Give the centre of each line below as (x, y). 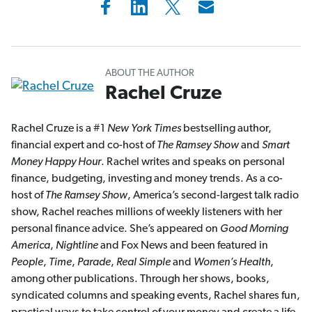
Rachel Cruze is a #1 (59, 129)
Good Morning (254, 229)
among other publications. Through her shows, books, (140, 280)
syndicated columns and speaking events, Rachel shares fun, (156, 296)
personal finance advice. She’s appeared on (116, 229)
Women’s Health (232, 263)
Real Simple (143, 263)
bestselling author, (226, 129)
